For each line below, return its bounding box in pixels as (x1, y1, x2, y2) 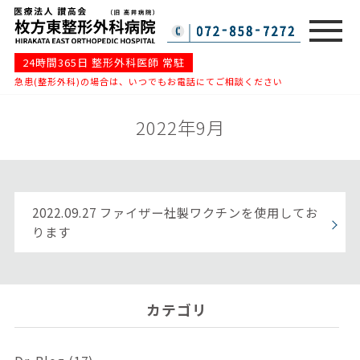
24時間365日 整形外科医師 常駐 (22, 55, 185, 71)
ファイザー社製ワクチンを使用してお (100, 203, 319, 222)
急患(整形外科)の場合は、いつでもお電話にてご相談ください (14, 75, 283, 88)
